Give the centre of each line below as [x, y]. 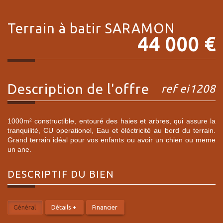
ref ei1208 [188, 88]
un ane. [19, 149]
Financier [105, 207]
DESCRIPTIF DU [52, 174]
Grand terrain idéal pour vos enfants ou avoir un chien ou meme [111, 140]
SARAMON [140, 28]
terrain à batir [60, 28]
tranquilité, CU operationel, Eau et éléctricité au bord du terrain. [111, 130]
